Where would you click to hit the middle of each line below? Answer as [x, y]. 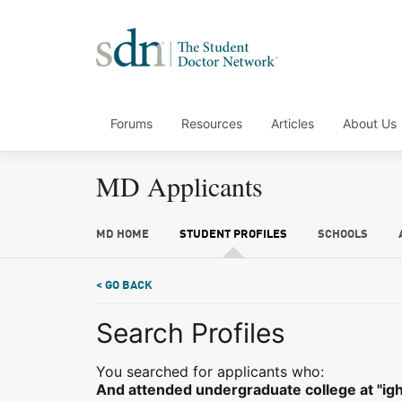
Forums [131, 123]
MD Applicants [179, 186]
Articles [293, 123]
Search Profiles [191, 333]
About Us [370, 123]
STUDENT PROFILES [233, 235]
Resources [212, 123]
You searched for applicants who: [210, 371]
